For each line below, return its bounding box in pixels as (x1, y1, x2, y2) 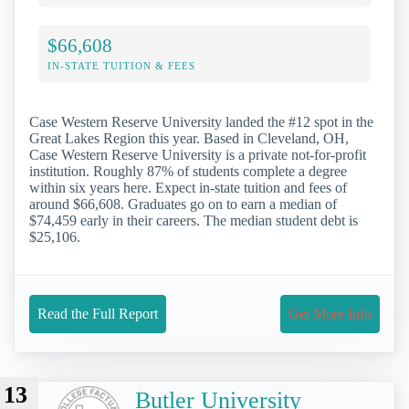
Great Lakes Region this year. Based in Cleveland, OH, (29, 130, 349, 146)
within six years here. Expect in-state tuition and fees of (29, 179, 347, 195)
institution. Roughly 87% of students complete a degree (29, 163, 347, 179)
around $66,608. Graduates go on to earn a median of (29, 195, 337, 212)
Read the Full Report (37, 305, 158, 321)
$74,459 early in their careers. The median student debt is (29, 212, 358, 228)
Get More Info (288, 305, 372, 321)
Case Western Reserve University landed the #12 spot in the (29, 113, 373, 130)
